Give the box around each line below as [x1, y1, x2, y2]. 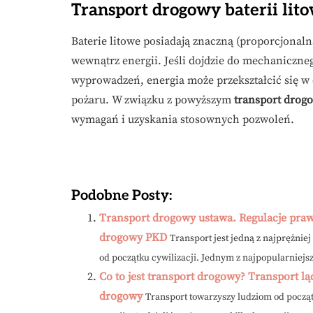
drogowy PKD [99, 231, 167, 245]
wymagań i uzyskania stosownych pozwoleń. [71, 112, 294, 127]
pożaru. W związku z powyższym [71, 93, 234, 108]
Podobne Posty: [71, 187, 172, 205]
